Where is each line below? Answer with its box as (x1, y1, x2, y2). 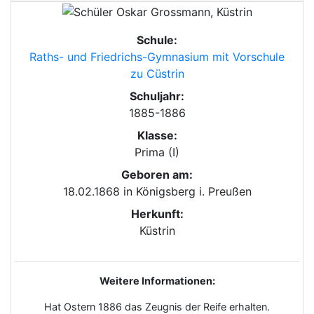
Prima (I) (135, 144, 179, 159)
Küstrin (139, 223, 175, 238)
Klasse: (137, 128, 177, 142)
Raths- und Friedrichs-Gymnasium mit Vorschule (29, 49, 285, 64)
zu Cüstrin (130, 66, 184, 81)
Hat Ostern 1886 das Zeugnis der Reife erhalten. (44, 300, 270, 313)
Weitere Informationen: (99, 274, 215, 287)
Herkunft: (130, 206, 184, 221)
